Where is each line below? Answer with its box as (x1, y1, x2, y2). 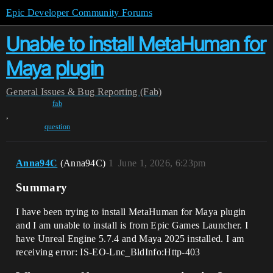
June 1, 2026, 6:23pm (118, 158, 206, 168)
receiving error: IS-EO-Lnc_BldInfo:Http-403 (16, 247, 200, 257)
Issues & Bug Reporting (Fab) (40, 87, 162, 97)
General (6, 87, 38, 97)
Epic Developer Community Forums (6, 7, 152, 18)
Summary (16, 181, 68, 194)
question (44, 122, 71, 131)
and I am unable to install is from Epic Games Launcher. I (16, 220, 249, 230)
